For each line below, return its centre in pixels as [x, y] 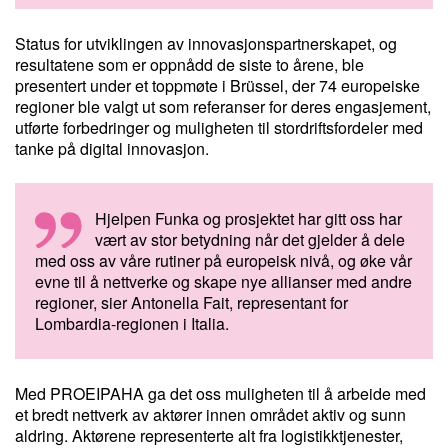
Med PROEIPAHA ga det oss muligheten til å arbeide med [220, 393]
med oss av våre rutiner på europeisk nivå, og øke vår [223, 260]
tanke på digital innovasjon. [112, 148]
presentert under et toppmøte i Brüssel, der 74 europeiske [217, 85]
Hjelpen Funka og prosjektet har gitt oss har [248, 218]
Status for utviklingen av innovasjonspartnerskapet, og [206, 43]
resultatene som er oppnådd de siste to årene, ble [189, 64]
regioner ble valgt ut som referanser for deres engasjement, [223, 106]
